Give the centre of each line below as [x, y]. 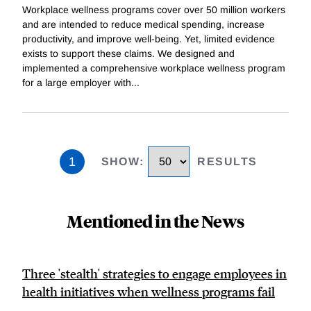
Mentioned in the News [155, 220]
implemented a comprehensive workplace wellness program [154, 68]
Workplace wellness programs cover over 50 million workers [154, 10]
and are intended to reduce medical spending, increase [143, 25]
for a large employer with [77, 83]
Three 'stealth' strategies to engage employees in [154, 273]
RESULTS [227, 162]
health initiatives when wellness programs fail [149, 291]
